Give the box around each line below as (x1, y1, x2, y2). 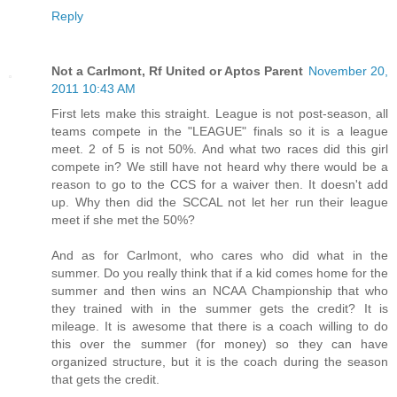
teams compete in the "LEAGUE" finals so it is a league (51, 124, 388, 139)
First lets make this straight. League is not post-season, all (51, 106, 388, 121)
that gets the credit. (51, 372, 160, 387)
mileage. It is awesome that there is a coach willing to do (51, 319, 388, 334)
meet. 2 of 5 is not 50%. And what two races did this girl (51, 142, 388, 157)
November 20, (308, 64, 388, 79)
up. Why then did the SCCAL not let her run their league (51, 195, 388, 210)
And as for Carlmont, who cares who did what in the (51, 248, 388, 263)
